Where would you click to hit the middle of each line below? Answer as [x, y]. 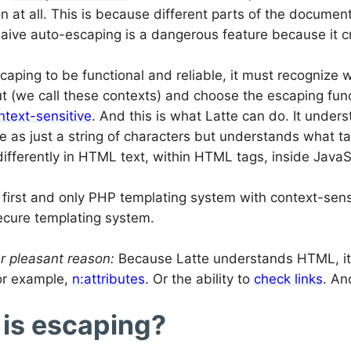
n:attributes [109, 279]
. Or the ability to [199, 279]
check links [288, 279]
